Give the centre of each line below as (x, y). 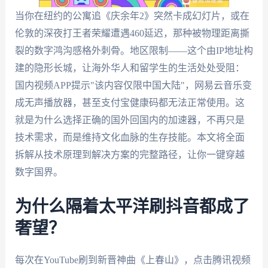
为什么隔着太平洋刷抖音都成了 (132, 207)
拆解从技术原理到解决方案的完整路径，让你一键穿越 (130, 155)
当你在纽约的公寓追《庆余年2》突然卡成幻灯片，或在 (132, 16)
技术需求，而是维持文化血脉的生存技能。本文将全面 (130, 137)
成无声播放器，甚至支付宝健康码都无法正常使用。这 (130, 103)
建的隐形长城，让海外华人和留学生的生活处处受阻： (130, 68)
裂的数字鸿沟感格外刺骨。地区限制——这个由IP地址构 (134, 51)
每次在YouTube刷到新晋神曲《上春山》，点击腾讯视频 (133, 260)
